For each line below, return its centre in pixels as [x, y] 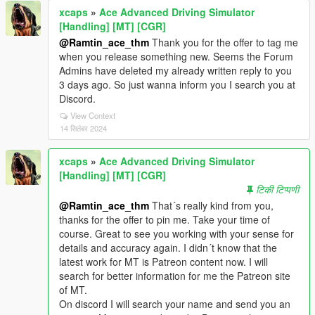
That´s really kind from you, [211, 205]
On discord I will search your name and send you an [175, 304]
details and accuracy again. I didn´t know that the [168, 247]
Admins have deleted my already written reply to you [175, 70]
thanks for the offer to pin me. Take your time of [165, 219]
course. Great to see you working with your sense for [176, 233]
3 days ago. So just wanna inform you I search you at [177, 84]
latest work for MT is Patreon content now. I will [163, 262]
